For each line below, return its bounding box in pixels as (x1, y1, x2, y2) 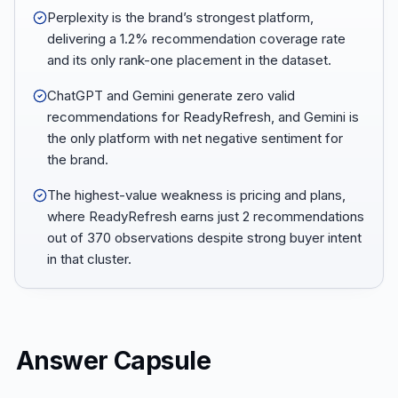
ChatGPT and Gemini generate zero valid (47, 87, 295, 104)
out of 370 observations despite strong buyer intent (47, 229, 362, 246)
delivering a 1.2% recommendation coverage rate (47, 30, 346, 47)
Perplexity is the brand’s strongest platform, (47, 9, 314, 26)
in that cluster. (47, 251, 131, 267)
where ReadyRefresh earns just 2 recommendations (47, 208, 364, 225)
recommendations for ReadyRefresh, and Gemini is (47, 108, 359, 125)
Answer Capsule (15, 346, 211, 376)
